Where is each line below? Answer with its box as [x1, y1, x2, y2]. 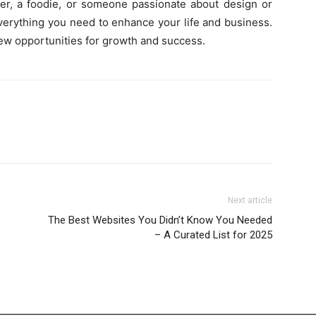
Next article [228, 195, 272, 205]
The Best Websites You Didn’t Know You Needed [48, 214, 272, 226]
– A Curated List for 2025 [154, 229, 272, 241]
